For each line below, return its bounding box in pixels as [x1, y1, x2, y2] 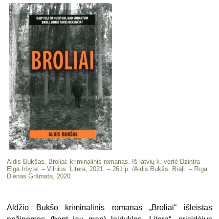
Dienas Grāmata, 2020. [7, 173, 73, 180]
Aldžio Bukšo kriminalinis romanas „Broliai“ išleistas [7, 203, 212, 212]
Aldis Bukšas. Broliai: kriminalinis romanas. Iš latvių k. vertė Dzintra [7, 158, 200, 166]
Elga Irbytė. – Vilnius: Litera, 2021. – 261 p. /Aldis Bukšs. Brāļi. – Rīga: [7, 165, 210, 173]
